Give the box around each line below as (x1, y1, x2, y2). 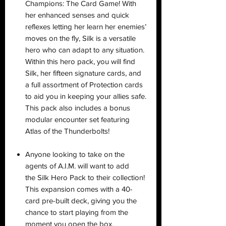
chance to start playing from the (25, 207, 128, 216)
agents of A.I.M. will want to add (25, 161, 129, 170)
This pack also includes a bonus (25, 103, 130, 112)
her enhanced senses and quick (25, 10, 129, 19)
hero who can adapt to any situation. (25, 45, 144, 54)
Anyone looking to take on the (25, 149, 125, 158)
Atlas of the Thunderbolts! (25, 126, 109, 135)
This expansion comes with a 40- (25, 184, 133, 193)
